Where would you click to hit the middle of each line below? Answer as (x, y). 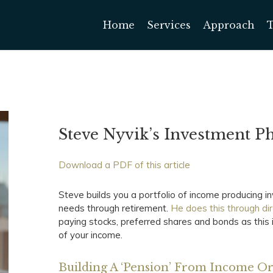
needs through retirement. (115, 208)
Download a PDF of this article (125, 165)
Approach (229, 25)
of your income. (91, 235)
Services (169, 25)
